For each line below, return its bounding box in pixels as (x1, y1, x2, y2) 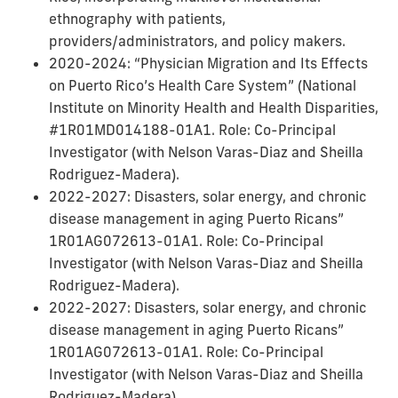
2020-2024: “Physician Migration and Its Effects (49, 54, 368, 73)
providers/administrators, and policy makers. (49, 32, 346, 51)
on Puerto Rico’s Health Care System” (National (49, 76, 356, 95)
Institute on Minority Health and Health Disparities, (49, 99, 378, 117)
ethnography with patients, (49, 10, 226, 28)
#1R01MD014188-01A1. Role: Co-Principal (49, 121, 336, 139)
